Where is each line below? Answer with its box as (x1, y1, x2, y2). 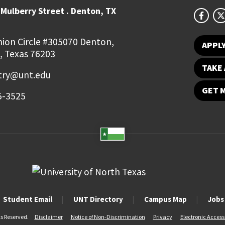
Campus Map (144, 194, 187, 204)
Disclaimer (34, 213, 63, 221)
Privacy (153, 213, 172, 221)
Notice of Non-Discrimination (70, 213, 145, 221)
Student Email (3, 194, 52, 204)
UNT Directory (73, 194, 123, 204)
